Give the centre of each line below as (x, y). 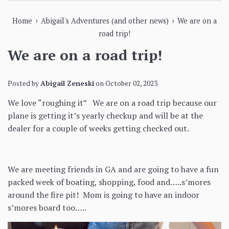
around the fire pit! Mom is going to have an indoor (104, 194)
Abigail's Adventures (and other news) (105, 20)
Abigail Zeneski (67, 83)
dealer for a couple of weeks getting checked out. (100, 128)
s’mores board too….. (47, 207)
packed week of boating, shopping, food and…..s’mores (109, 182)
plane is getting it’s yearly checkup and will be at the (105, 115)
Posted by (24, 83)
